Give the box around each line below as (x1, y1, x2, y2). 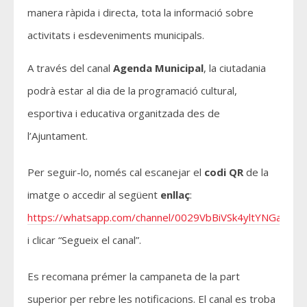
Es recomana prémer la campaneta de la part (27, 269, 240, 283)
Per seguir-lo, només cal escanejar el (27, 164, 204, 179)
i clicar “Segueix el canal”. (27, 232, 141, 247)
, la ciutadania (204, 60, 266, 75)
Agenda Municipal (113, 60, 204, 75)
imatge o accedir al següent (27, 187, 160, 201)
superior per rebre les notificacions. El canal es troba (27, 291, 275, 306)
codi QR (204, 164, 243, 179)
